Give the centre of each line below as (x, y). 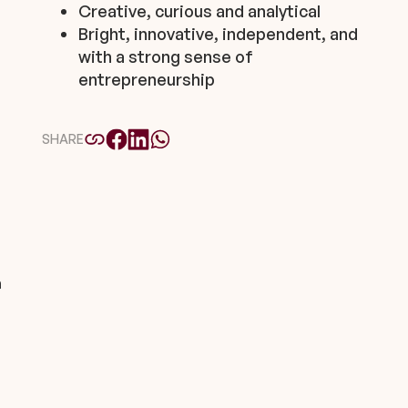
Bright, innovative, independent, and (218, 33)
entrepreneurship (147, 79)
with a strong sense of (166, 56)
